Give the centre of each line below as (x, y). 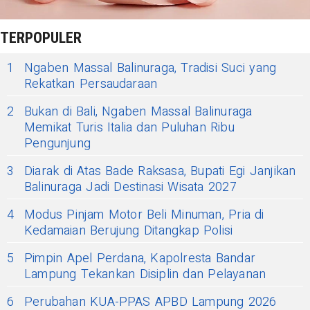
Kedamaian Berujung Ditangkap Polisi (129, 230)
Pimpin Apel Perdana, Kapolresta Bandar (140, 258)
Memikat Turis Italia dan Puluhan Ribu (129, 127)
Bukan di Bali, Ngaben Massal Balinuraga (138, 111)
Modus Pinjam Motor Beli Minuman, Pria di (144, 215)
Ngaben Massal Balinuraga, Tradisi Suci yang (151, 68)
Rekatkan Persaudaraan (91, 84)
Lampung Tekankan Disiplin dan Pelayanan (145, 274)
